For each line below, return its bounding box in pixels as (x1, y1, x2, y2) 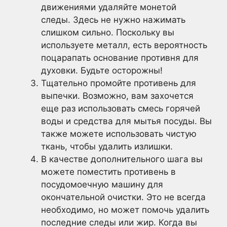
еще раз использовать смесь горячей (41, 103, 200, 113)
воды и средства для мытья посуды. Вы (41, 116, 212, 126)
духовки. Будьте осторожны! (41, 65, 163, 75)
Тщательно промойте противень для (41, 78, 196, 88)
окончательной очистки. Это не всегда (41, 192, 206, 202)
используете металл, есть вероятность (41, 40, 207, 50)
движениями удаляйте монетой (41, 2, 176, 12)
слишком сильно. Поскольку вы (41, 27, 174, 37)
